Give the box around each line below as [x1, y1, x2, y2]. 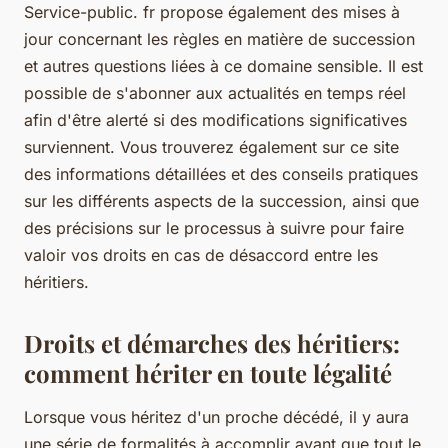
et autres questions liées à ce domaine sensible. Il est [24, 55, 423, 76]
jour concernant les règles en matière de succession [24, 28, 415, 49]
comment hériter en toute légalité [24, 356, 392, 389]
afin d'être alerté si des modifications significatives [24, 109, 407, 130]
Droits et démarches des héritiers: [24, 326, 400, 359]
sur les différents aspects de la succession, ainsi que [24, 190, 419, 211]
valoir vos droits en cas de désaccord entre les [24, 244, 378, 265]
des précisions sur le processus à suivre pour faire [24, 217, 404, 238]
